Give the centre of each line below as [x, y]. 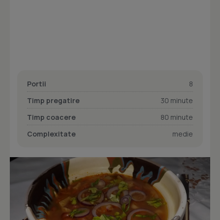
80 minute [177, 117]
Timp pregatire [53, 100]
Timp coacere [51, 117]
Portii [37, 84]
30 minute [177, 100]
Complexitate [51, 134]
